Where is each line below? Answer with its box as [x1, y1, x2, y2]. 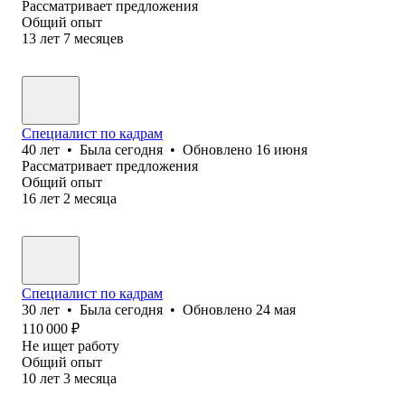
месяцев [74, 30, 124, 46]
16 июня [256, 141, 307, 157]
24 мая [256, 301, 296, 317]
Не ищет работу [22, 337, 119, 353]
